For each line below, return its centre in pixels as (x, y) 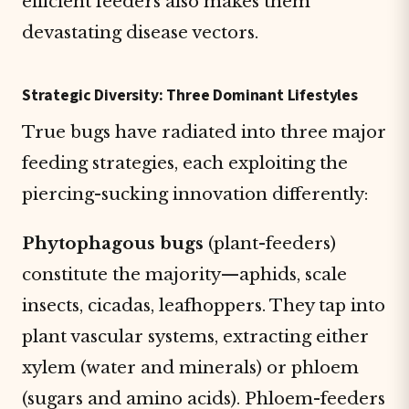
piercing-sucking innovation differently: (195, 194)
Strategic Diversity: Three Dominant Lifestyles (190, 95)
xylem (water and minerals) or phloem (190, 367)
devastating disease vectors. (140, 32)
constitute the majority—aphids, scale (184, 274)
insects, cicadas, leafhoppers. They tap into (204, 305)
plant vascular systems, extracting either (195, 336)
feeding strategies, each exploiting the (185, 163)
